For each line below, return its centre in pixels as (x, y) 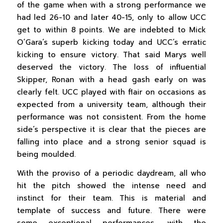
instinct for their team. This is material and (111, 198)
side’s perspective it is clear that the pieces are (111, 130)
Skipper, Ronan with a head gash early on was (111, 80)
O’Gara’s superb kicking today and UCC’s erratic (111, 43)
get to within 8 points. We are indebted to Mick (111, 30)
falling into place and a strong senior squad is (111, 142)
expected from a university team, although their (111, 105)
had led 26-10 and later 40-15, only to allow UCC (111, 18)
